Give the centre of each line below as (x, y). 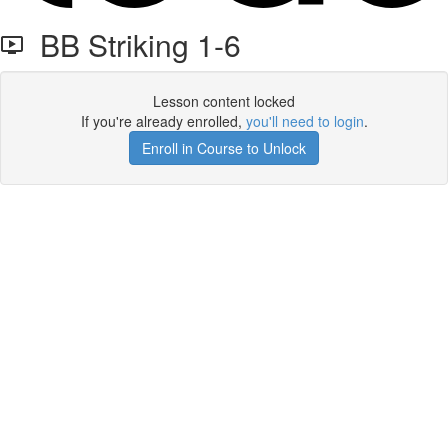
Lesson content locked (224, 101)
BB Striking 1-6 (132, 44)
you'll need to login (304, 121)
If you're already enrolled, (163, 121)
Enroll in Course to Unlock (224, 148)
